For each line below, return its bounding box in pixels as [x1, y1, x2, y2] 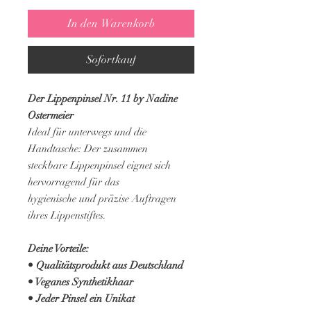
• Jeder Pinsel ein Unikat [28, 292, 135, 305]
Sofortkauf [86, 53, 136, 67]
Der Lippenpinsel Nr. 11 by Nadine [28, 92, 178, 106]
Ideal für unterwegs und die [28, 126, 146, 139]
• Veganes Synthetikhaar [28, 276, 133, 289]
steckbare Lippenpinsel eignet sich [28, 159, 171, 172]
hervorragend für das [28, 176, 119, 189]
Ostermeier [28, 109, 74, 122]
